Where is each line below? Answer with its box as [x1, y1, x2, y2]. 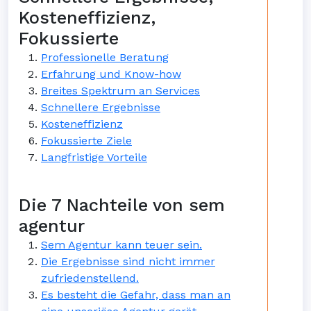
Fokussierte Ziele [41, 134, 132, 147]
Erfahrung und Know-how [41, 67, 181, 81]
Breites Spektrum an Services [41, 84, 200, 97]
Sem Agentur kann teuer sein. [41, 238, 202, 251]
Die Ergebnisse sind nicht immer [41, 255, 215, 268]
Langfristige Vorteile [41, 151, 147, 164]
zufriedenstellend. [41, 271, 139, 285]
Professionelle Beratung [41, 51, 169, 64]
